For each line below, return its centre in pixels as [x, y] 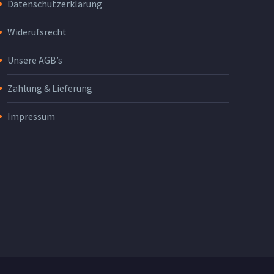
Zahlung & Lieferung [50, 88]
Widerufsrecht [37, 32]
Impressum [31, 117]
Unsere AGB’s [35, 60]
